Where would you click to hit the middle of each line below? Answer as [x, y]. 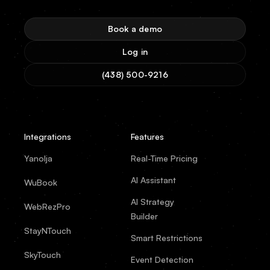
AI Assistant [153, 180]
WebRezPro [47, 206]
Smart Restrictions [167, 237]
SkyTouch [42, 254]
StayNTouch [48, 230]
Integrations [48, 136]
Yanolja [38, 158]
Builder [144, 216]
